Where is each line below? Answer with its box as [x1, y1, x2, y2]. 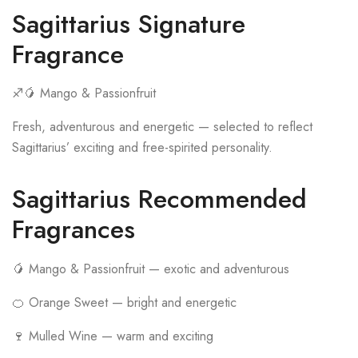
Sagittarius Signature [12, 6, 245, 42]
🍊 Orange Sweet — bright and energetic [12, 292, 237, 312]
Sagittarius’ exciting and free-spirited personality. [12, 138, 272, 157]
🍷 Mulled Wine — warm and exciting [12, 326, 213, 345]
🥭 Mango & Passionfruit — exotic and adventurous [12, 259, 289, 278]
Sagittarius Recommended [12, 181, 307, 218]
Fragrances [12, 211, 135, 249]
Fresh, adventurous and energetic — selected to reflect [12, 117, 312, 137]
